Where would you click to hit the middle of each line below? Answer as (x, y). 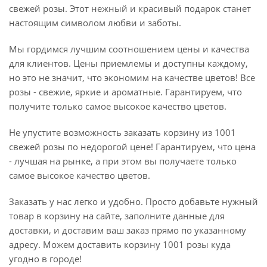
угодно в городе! (45, 258)
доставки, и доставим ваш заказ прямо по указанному (128, 230)
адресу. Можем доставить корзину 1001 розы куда (120, 244)
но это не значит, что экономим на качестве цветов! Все (132, 77)
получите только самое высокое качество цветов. (118, 106)
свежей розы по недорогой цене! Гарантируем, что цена (132, 146)
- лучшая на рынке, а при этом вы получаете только (123, 161)
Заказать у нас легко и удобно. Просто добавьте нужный (133, 201)
